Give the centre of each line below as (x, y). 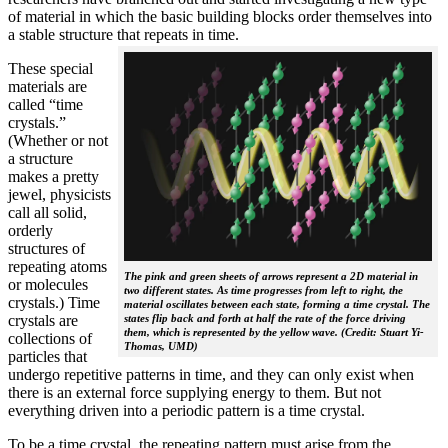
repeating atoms (57, 267)
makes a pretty (53, 177)
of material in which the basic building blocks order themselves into (220, 17)
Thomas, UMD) (161, 346)
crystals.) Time (54, 303)
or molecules (48, 285)
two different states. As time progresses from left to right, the (263, 290)
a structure (40, 159)
